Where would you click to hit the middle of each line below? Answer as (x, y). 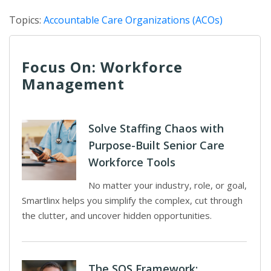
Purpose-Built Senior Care (156, 145)
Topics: (26, 20)
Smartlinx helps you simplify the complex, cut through (132, 200)
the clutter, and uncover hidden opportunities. (117, 215)
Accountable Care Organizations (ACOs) (133, 20)
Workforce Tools (132, 162)
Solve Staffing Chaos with (156, 128)
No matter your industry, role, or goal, (168, 185)
